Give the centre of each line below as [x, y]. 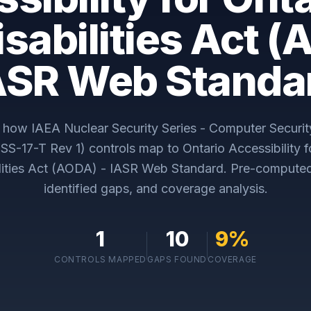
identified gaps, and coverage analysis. [155, 188]
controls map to [134, 148]
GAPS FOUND [177, 259]
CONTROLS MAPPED [101, 259]
